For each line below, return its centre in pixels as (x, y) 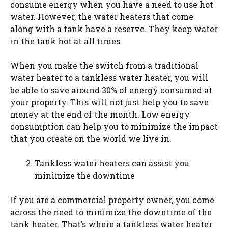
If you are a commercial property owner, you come (112, 200)
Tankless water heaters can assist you (112, 163)
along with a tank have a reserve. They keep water (114, 29)
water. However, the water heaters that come (102, 17)
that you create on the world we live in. (91, 139)
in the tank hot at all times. (66, 41)
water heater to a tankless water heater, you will (109, 78)
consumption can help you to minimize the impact (114, 126)
